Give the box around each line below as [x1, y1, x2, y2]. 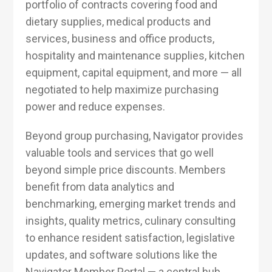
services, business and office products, [25, 32, 215, 45]
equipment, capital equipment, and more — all [25, 66, 242, 79]
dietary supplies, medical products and [25, 15, 211, 28]
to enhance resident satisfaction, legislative [25, 231, 236, 244]
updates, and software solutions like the [25, 248, 218, 261]
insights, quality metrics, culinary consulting [25, 214, 236, 227]
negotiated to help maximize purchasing [25, 83, 219, 96]
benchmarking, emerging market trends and [25, 197, 236, 210]
